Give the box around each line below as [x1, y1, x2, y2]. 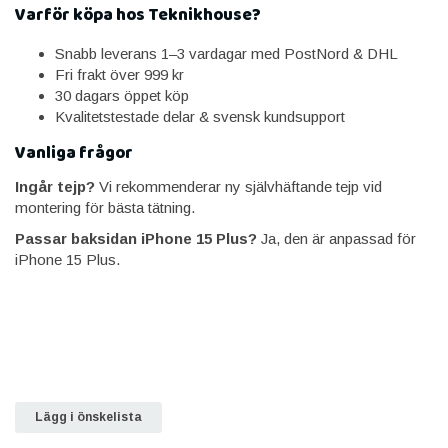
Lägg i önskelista [35, 409, 142, 424]
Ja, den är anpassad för [257, 229, 416, 247]
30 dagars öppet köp [55, 86, 189, 104]
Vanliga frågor [15, 139, 133, 167]
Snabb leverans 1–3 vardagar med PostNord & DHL [55, 44, 398, 62]
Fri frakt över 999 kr [55, 65, 184, 83]
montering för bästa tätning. [15, 198, 195, 216]
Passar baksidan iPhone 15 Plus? [15, 229, 257, 247]
